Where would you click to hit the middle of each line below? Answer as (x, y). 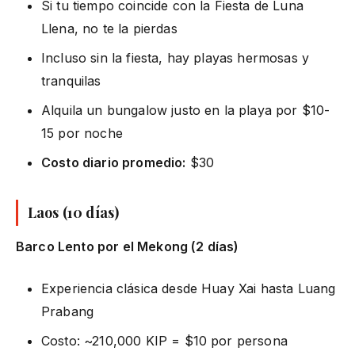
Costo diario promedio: (114, 162)
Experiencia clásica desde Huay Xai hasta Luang (189, 288)
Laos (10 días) (74, 212)
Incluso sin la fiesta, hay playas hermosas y (176, 57)
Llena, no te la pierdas (109, 28)
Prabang (68, 311)
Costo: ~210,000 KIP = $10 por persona (164, 340)
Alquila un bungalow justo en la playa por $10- (186, 110)
